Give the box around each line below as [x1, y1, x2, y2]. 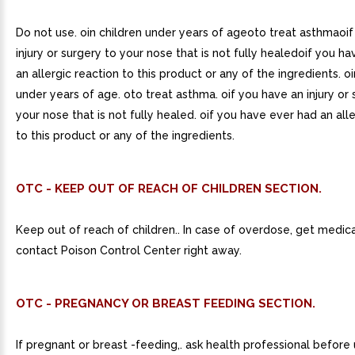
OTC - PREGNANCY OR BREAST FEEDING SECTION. [16, 296, 315, 311]
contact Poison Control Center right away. [16, 244, 242, 257]
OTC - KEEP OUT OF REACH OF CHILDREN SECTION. [16, 181, 322, 196]
